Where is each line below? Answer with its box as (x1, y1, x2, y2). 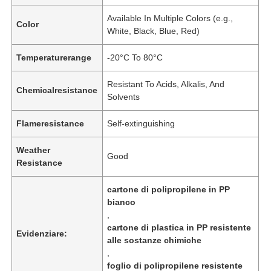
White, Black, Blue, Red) (107, 25, 200, 36)
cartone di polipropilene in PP (107, 184, 230, 194)
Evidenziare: (16, 228, 68, 238)
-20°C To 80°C (107, 52, 163, 62)
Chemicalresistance (16, 85, 98, 95)
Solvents (107, 91, 140, 102)
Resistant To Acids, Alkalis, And (107, 79, 225, 89)
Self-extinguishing (107, 118, 175, 128)
